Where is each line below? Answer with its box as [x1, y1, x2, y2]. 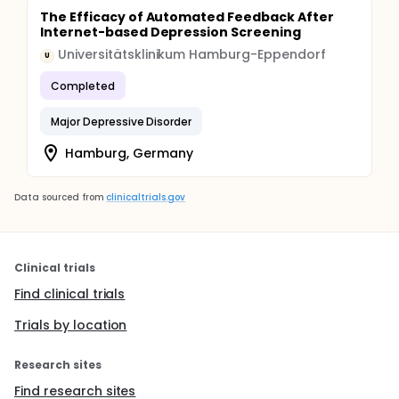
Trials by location [14, 316, 127, 334]
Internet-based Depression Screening [40, 23, 301, 41]
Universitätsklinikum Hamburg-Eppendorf [58, 45, 326, 63]
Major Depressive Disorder [51, 113, 192, 129]
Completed [51, 77, 115, 94]
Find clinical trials [14, 285, 126, 303]
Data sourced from [14, 191, 104, 204]
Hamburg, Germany [65, 143, 193, 162]
